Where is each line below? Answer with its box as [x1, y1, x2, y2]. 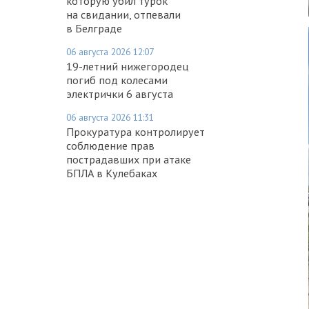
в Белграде [66, 21, 122, 35]
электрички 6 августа [66, 86, 173, 101]
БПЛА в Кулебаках [66, 166, 157, 180]
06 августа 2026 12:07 [66, 45, 154, 58]
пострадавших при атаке [66, 152, 191, 166]
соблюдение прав [66, 138, 154, 152]
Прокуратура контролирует [66, 124, 205, 139]
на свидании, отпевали [66, 7, 181, 21]
